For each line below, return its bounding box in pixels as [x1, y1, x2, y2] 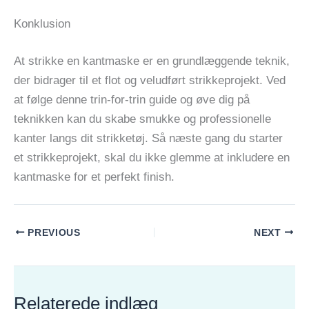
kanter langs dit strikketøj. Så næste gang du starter [14, 131, 283, 145]
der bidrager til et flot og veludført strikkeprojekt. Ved [14, 73, 286, 87]
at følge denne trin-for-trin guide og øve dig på [14, 92, 250, 106]
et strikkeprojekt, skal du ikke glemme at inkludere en [14, 150, 290, 164]
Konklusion [14, 17, 70, 31]
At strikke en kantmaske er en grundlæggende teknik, [14, 54, 290, 68]
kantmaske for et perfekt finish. [14, 170, 175, 183]
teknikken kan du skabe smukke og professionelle [14, 112, 271, 126]
